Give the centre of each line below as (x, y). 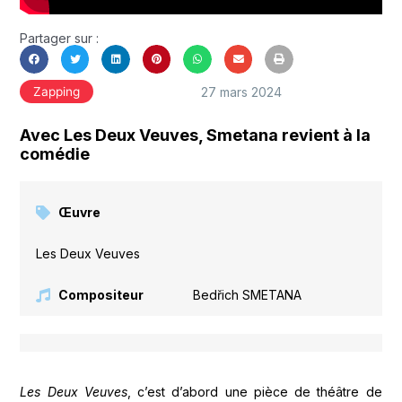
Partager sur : (60, 39)
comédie (55, 153)
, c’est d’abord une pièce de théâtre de (254, 392)
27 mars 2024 (241, 92)
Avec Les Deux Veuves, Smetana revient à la (196, 135)
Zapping (57, 92)
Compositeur (101, 294)
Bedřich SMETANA (247, 294)
